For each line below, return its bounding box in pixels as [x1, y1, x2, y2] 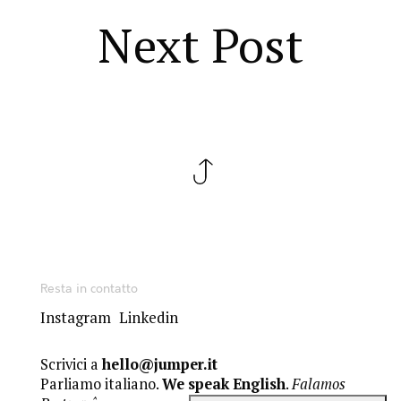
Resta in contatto [39, 281, 138, 296]
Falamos [291, 373, 346, 394]
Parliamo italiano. [39, 373, 162, 394]
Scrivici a [39, 354, 102, 374]
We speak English [161, 373, 286, 394]
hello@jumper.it [101, 354, 218, 374]
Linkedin [118, 306, 178, 328]
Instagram [39, 306, 111, 328]
